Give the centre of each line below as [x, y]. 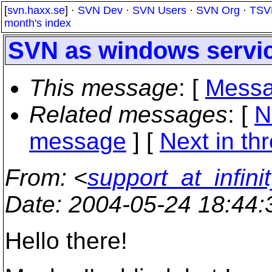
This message [104, 88]
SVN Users [159, 10]
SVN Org [218, 10]
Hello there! [66, 241]
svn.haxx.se [36, 10]
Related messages [128, 114]
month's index [38, 23]
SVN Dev [100, 10]
